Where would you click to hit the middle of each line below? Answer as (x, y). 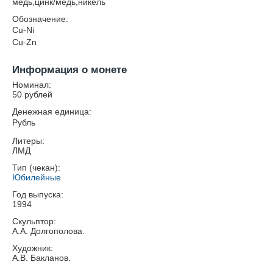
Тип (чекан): (36, 168)
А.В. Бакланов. (41, 258)
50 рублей (32, 94)
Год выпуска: (38, 194)
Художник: (33, 248)
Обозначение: (40, 19)
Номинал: (32, 85)
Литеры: (28, 141)
